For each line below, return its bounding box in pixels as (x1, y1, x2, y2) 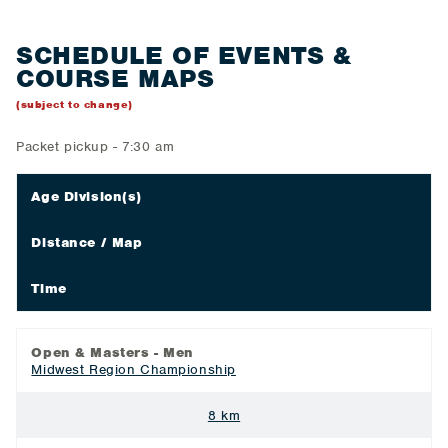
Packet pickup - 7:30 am (16, 138, 175, 155)
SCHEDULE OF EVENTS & (16, 39, 352, 71)
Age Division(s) (31, 188, 143, 206)
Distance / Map (31, 234, 143, 252)
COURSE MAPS (16, 62, 215, 94)
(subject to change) (16, 97, 133, 111)
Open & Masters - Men (31, 343, 194, 361)
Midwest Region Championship (31, 360, 236, 378)
